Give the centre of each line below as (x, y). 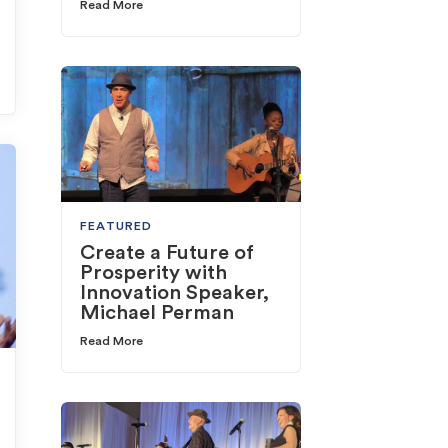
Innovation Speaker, (175, 293)
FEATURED (116, 226)
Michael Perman (157, 313)
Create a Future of (167, 253)
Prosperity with (154, 273)
